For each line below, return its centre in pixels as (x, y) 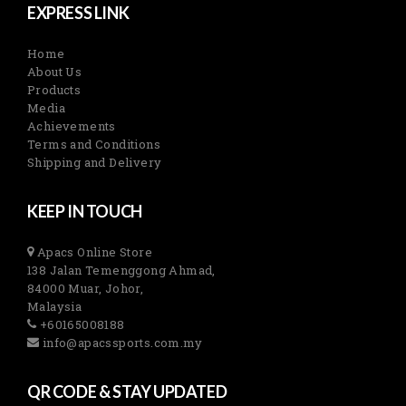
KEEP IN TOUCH (85, 212)
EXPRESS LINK (78, 12)
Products (54, 90)
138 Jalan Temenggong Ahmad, (121, 271)
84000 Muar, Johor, (86, 289)
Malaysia (55, 307)
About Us (55, 72)
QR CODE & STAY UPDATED (127, 392)
